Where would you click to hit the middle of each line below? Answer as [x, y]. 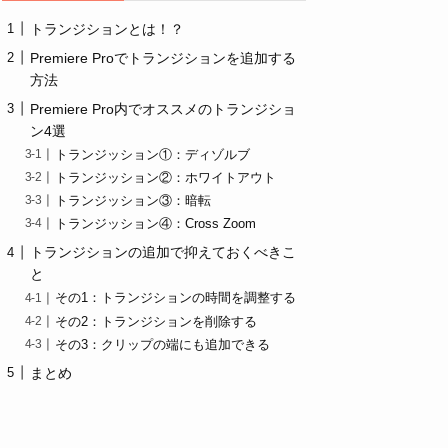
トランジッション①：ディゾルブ [153, 154]
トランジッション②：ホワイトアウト [166, 177]
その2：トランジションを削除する [156, 321]
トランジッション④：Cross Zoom [156, 224]
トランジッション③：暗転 [133, 201]
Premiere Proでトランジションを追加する [163, 57]
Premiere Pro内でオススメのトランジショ [163, 108]
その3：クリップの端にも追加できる [163, 344]
